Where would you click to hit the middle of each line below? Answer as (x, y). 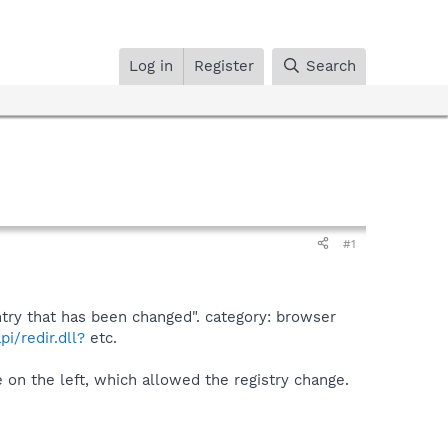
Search (331, 65)
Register (224, 65)
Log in (151, 65)
